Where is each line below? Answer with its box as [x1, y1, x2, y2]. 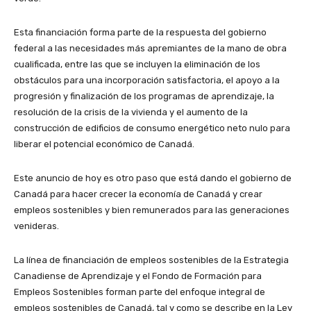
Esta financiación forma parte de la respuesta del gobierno [14, 27, 267, 37]
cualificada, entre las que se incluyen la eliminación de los [14, 59, 260, 69]
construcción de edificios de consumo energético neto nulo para [14, 123, 290, 133]
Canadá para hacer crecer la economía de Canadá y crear [14, 189, 262, 199]
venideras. [14, 221, 59, 231]
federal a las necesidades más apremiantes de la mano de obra [14, 43, 287, 53]
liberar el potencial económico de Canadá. [14, 139, 194, 149]
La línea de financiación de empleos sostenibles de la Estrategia [14, 255, 289, 265]
